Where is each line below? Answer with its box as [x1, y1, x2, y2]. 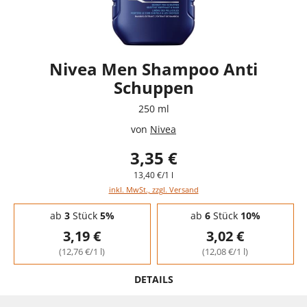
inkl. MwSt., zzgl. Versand [108, 184, 199, 195]
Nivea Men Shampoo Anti [49, 57, 258, 80]
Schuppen [113, 75, 194, 99]
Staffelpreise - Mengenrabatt [13, 201, 130, 213]
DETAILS [134, 272, 173, 286]
